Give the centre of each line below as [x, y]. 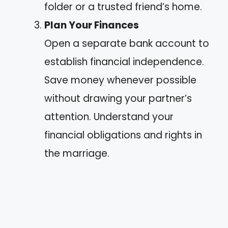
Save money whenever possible [120, 80]
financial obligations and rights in [123, 135]
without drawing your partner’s [118, 98]
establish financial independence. [124, 62]
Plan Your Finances [92, 25]
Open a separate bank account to [127, 44]
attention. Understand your [109, 117]
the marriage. [77, 153]
